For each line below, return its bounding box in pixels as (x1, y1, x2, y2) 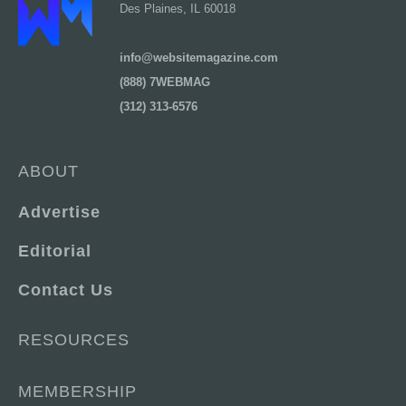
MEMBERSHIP (18, 382, 137, 401)
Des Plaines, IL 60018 (120, 2, 236, 15)
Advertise (18, 203, 101, 221)
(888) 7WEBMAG (120, 75, 210, 89)
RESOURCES (18, 331, 130, 349)
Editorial (18, 242, 92, 260)
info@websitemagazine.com (120, 51, 278, 64)
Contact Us (18, 281, 113, 299)
